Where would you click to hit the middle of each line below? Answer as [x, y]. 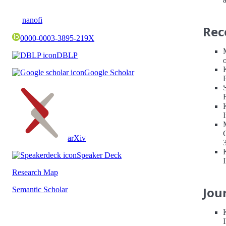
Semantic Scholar [40, 189]
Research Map [35, 172]
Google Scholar [109, 72]
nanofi [32, 20]
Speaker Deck [99, 155]
